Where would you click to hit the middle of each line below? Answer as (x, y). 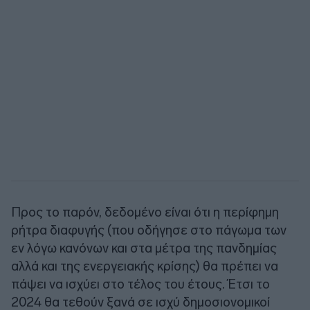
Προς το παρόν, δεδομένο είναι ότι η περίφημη (145, 212)
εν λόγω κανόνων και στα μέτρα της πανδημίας (144, 248)
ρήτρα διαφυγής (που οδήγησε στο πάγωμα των (149, 230)
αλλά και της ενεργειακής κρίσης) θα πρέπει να (145, 266)
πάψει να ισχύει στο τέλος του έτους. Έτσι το (140, 284)
